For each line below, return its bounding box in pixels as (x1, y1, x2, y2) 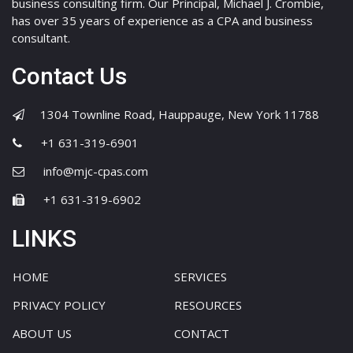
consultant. (12, 30, 70, 46)
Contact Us (12, 61, 127, 90)
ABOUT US (13, 325, 72, 342)
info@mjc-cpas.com (43, 162, 148, 179)
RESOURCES (173, 297, 242, 314)
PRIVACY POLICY (13, 297, 106, 314)
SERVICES (173, 269, 227, 285)
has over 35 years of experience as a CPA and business (12, 13, 313, 29)
